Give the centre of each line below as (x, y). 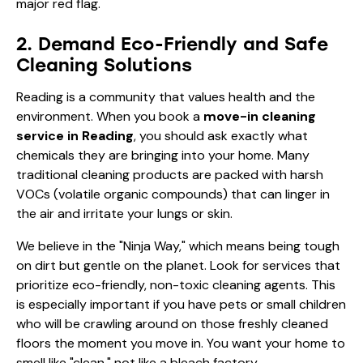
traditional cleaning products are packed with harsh (170, 174)
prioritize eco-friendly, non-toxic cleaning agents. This (176, 284)
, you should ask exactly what (221, 135)
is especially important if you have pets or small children (181, 304)
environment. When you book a (110, 116)
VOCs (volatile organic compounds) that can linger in (173, 194)
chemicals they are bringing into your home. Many (163, 155)
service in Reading (75, 135)
